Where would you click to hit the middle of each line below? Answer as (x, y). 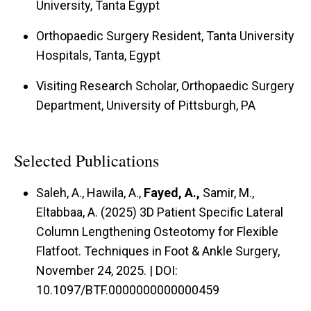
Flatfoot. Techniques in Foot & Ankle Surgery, (158, 251)
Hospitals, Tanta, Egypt (98, 56)
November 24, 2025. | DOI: (107, 270)
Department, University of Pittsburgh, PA (146, 106)
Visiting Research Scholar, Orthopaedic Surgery (165, 86)
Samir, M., (227, 192)
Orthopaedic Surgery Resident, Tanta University (165, 36)
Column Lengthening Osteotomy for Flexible (157, 231)
